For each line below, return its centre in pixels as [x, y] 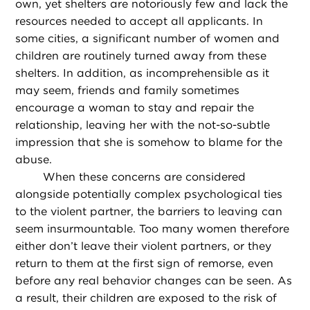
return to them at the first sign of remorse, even [145, 264]
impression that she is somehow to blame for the [149, 143]
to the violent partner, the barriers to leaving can [149, 212]
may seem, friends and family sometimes [128, 91]
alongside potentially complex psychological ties [149, 194]
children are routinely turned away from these [141, 56]
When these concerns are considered [145, 177]
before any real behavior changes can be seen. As [154, 281]
